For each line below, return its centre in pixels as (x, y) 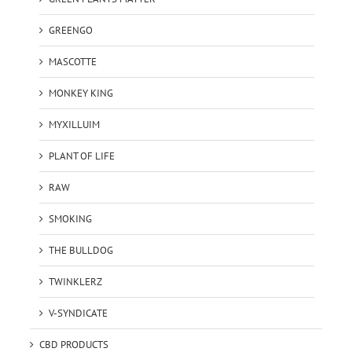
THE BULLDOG (81, 251)
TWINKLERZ (75, 282)
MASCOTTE (72, 62)
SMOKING (70, 219)
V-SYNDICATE (78, 313)
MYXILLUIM (74, 125)
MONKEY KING (81, 93)
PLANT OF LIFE (81, 156)
